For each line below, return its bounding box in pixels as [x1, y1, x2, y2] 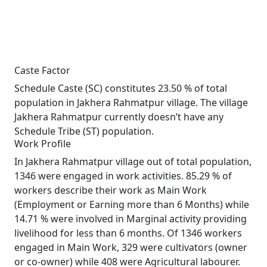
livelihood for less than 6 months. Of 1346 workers [14, 226, 242, 240]
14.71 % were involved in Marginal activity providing [14, 212, 247, 225]
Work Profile [14, 137, 71, 150]
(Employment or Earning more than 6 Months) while [14, 198, 249, 211]
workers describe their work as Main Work [14, 184, 207, 197]
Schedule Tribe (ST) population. [14, 125, 154, 138]
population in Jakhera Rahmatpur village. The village [14, 96, 248, 109]
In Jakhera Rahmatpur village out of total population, [14, 155, 252, 168]
